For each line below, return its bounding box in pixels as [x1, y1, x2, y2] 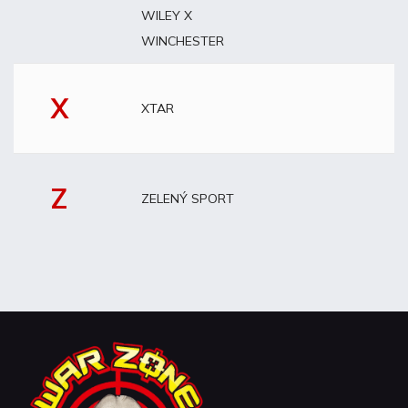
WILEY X [141, 7, 192, 24]
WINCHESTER [141, 33, 224, 49]
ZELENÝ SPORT [141, 190, 234, 207]
